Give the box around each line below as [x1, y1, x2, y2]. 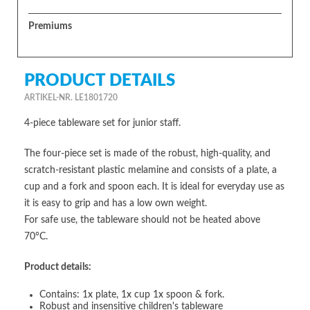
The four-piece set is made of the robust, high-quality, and [24, 148, 271, 158]
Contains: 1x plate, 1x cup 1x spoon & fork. [39, 289, 224, 300]
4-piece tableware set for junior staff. [24, 118, 181, 128]
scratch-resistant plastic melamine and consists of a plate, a [24, 165, 277, 175]
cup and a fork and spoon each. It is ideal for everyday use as [24, 181, 284, 192]
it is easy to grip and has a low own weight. [24, 198, 207, 208]
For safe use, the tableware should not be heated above [24, 215, 260, 225]
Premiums [28, 21, 72, 31]
